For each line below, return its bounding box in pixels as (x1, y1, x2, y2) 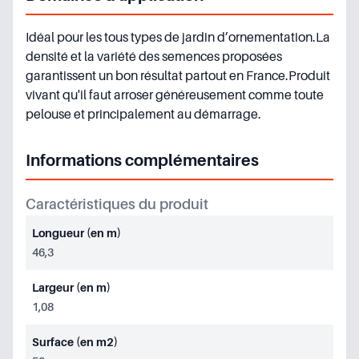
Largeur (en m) (32, 280, 111, 294)
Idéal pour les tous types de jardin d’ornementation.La (26, 30, 330, 45)
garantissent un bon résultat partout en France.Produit (26, 68, 330, 83)
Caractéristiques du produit (26, 196, 208, 212)
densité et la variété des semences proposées (26, 49, 282, 64)
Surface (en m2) (32, 335, 118, 349)
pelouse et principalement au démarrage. (26, 107, 261, 122)
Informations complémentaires (26, 151, 259, 170)
